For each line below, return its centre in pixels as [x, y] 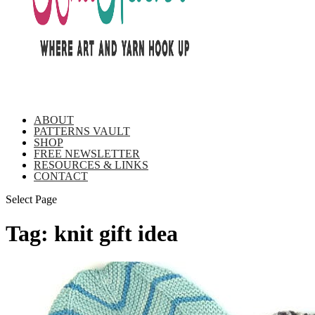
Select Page [31, 199]
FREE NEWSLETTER [87, 153]
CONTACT [61, 176]
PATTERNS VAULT [82, 131]
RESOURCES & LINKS [91, 165]
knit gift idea [116, 233]
